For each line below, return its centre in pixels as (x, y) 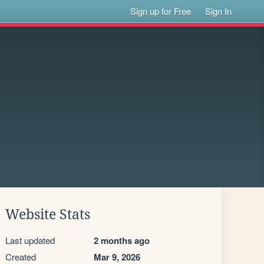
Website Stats (48, 214)
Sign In (219, 11)
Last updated (30, 240)
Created (21, 257)
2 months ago (122, 240)
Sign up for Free (161, 11)
